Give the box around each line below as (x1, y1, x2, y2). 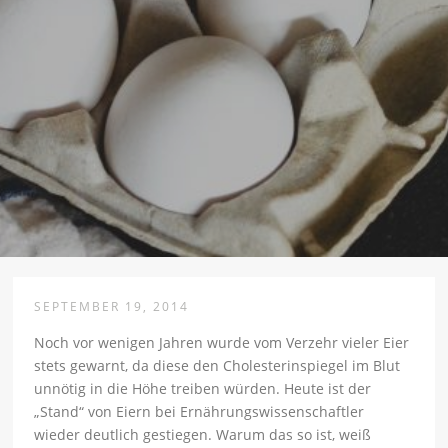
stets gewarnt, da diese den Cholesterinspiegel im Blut (34, 356, 401, 376)
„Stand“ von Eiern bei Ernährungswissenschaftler (34, 402, 365, 422)
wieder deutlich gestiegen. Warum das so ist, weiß (34, 425, 372, 445)
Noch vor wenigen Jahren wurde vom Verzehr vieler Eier (34, 333, 410, 353)
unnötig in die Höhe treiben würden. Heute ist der (34, 379, 372, 399)
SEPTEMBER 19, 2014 (34, 298, 190, 316)
